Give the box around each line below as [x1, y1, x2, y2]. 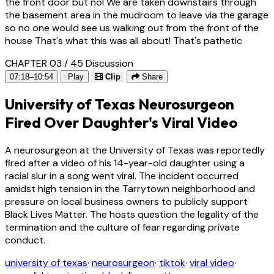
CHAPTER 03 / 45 [5, 56, 83, 70]
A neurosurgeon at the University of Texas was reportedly [5, 144, 265, 157]
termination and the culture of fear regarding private [5, 221, 240, 234]
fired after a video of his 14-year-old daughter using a [5, 157, 245, 170]
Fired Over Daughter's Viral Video [5, 113, 237, 132]
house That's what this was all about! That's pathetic [5, 34, 242, 47]
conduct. [5, 234, 45, 247]
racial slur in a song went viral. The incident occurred [5, 169, 239, 183]
